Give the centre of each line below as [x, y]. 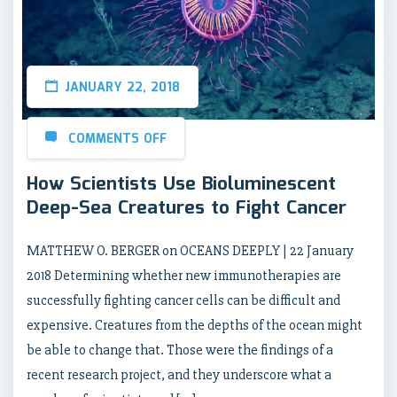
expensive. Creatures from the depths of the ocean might [195, 325]
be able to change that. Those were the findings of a [180, 350]
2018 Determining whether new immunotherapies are [184, 276]
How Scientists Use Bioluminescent [181, 184]
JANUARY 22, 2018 [122, 88]
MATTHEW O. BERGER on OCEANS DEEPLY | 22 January [190, 251]
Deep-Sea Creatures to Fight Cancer [187, 208]
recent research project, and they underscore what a [179, 375]
